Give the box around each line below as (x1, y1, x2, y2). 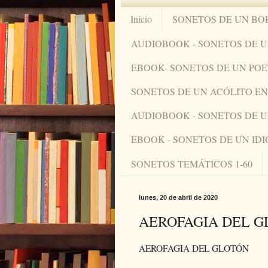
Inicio (130, 13, 152, 26)
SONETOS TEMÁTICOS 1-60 (131, 157, 252, 170)
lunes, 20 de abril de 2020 (139, 194, 218, 202)
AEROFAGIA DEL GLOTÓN (139, 242, 249, 254)
